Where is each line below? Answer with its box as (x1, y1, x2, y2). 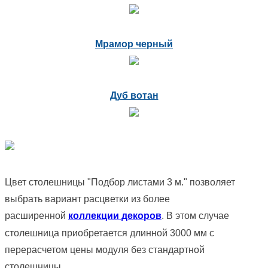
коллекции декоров (68, 211, 162, 221)
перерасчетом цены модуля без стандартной (5, 244, 205, 255)
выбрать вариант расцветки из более (5, 194, 170, 205)
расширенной (5, 211, 68, 221)
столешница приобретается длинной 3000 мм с (5, 227, 214, 238)
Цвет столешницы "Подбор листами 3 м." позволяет (5, 177, 235, 188)
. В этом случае (162, 211, 229, 221)
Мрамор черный (95, 38, 173, 49)
